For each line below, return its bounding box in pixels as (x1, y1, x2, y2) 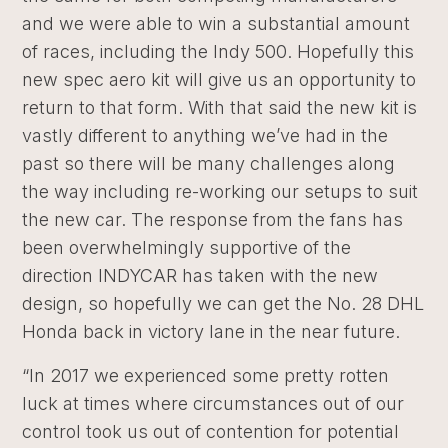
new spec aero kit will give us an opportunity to (22, 69, 417, 90)
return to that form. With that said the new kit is (22, 97, 418, 118)
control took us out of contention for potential (22, 421, 400, 442)
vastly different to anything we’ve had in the (22, 125, 389, 146)
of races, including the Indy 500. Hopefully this (22, 41, 415, 62)
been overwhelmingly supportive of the (22, 237, 352, 258)
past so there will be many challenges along (22, 153, 396, 174)
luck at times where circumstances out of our (22, 393, 405, 414)
